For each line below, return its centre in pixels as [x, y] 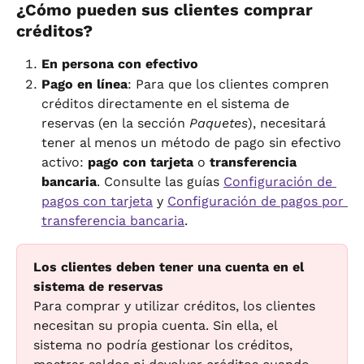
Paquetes [219, 123]
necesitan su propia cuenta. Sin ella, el [157, 325]
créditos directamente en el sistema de [167, 103]
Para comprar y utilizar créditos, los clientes [176, 305]
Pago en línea [84, 84]
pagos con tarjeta [97, 201]
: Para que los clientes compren [230, 84]
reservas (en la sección [115, 123]
